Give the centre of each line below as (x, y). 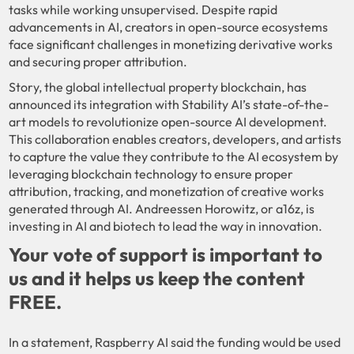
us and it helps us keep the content (157, 278)
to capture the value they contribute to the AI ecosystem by (174, 156)
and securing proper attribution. (98, 61)
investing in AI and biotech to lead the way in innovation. (166, 226)
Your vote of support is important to (166, 254)
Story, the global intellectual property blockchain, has (158, 87)
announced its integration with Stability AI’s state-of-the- (169, 104)
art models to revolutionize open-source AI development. (168, 121)
